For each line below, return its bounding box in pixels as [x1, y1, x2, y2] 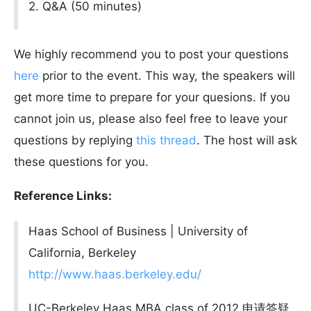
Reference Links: [14, 188, 112, 203]
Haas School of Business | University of [28, 224, 249, 239]
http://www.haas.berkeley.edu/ [28, 267, 202, 282]
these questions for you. [14, 154, 149, 169]
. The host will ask [196, 133, 297, 147]
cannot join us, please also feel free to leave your [14, 111, 287, 126]
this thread [136, 133, 196, 147]
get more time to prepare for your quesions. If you [14, 90, 290, 104]
